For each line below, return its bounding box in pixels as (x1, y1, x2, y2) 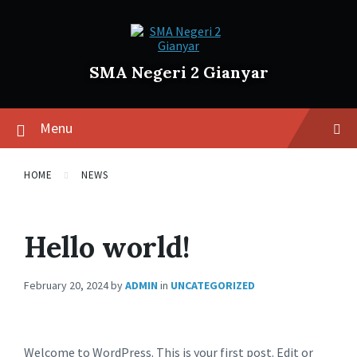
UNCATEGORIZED (171, 278, 255, 292)
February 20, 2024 (24, 278, 111, 292)
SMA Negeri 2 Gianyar (88, 62, 269, 82)
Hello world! (24, 229, 190, 265)
